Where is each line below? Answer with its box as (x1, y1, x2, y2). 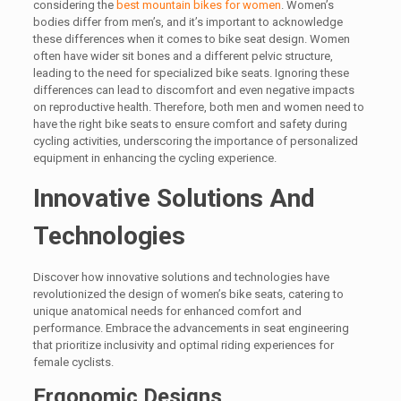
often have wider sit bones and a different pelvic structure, (32, 49, 333, 64)
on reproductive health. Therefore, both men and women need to (32, 100, 364, 115)
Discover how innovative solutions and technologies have (32, 270, 329, 285)
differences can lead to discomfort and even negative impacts (32, 83, 354, 98)
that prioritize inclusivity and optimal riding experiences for (32, 338, 334, 353)
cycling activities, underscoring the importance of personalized (32, 134, 358, 149)
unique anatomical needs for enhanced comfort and (32, 304, 302, 319)
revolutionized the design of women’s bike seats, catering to (32, 287, 344, 302)
